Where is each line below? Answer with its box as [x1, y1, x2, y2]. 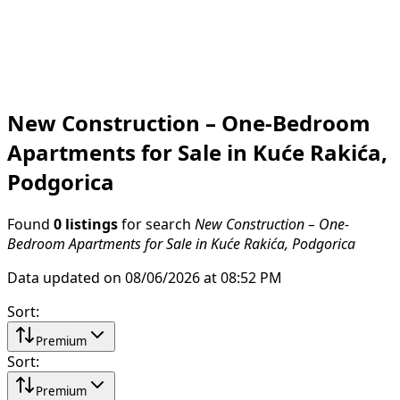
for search [118, 216, 195, 231]
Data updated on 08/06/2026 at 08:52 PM [7, 270, 282, 285]
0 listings [54, 216, 118, 231]
